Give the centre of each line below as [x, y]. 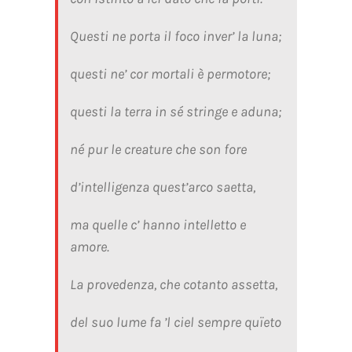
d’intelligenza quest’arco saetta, [162, 187]
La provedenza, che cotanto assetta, [173, 284]
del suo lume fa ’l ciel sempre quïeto [175, 322]
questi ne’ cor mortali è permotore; [170, 73]
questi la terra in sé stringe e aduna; [175, 111]
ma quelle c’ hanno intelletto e [158, 224]
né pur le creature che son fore [158, 149]
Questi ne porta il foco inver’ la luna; [175, 36]
